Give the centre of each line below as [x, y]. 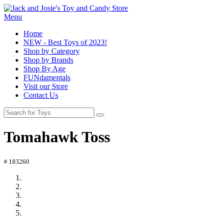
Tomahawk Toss [57, 137]
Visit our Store [46, 86]
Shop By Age [44, 69]
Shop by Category [52, 51]
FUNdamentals [47, 77]
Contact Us [41, 95]
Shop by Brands [48, 60]
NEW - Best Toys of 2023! [65, 42]
